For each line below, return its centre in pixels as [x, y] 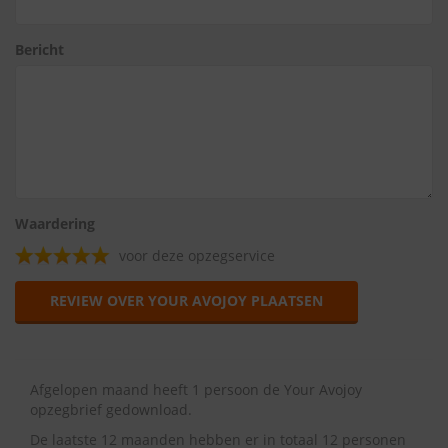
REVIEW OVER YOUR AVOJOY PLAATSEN [186, 300]
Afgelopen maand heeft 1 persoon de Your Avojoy [196, 389]
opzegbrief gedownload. [111, 409]
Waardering [55, 223]
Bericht [39, 49]
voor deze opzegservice [197, 255]
